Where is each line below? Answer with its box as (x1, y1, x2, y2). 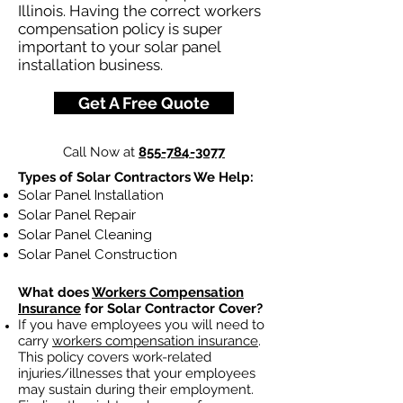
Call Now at (63, 144, 139, 160)
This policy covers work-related (18, 349, 211, 365)
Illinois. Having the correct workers (18, 2, 261, 20)
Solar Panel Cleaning (18, 227, 156, 243)
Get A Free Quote (78, 94, 210, 112)
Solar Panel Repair (18, 207, 139, 223)
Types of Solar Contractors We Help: (18, 169, 254, 185)
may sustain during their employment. (18, 381, 254, 398)
